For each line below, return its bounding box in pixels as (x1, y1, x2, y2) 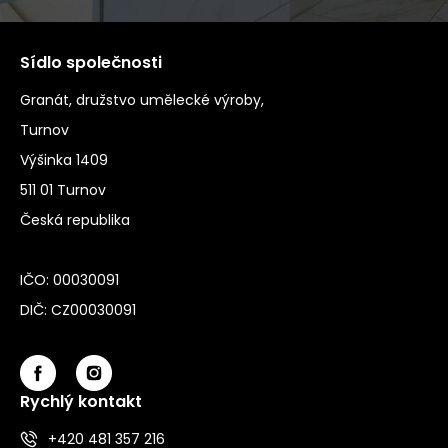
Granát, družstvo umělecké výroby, (20, 89, 264, 110)
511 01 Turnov (20, 179, 106, 200)
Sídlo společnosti (20, 50, 162, 74)
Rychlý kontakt (20, 389, 142, 413)
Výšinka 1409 (20, 149, 108, 170)
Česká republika (20, 209, 130, 230)
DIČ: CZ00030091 (20, 299, 136, 320)
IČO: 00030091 (20, 269, 119, 290)
